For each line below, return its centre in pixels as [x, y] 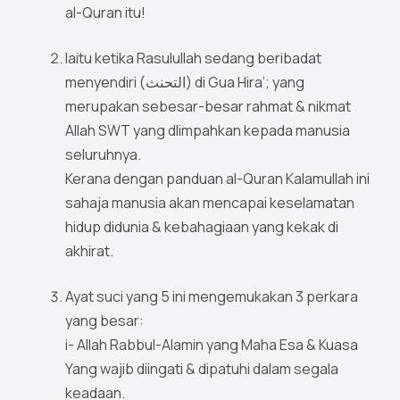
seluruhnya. [103, 155]
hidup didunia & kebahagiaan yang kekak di [202, 227]
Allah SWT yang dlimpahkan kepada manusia [208, 131]
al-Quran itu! [105, 13]
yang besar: [104, 321]
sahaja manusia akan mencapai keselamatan [210, 203]
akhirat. [89, 251]
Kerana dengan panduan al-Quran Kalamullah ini [217, 179]
